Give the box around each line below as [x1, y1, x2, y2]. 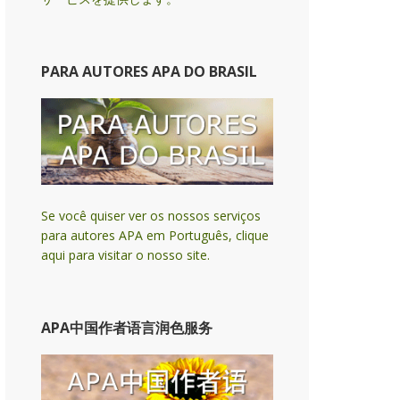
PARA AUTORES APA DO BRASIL [41, 62, 257, 82]
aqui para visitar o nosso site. [41, 246, 210, 264]
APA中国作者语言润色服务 [41, 318, 212, 338]
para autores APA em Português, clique [41, 227, 269, 245]
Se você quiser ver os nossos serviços [41, 207, 261, 225]
